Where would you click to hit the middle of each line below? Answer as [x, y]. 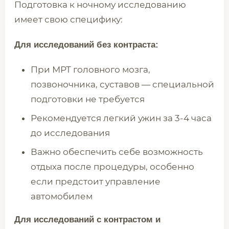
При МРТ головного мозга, [90, 70]
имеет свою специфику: [68, 19]
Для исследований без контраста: [86, 45]
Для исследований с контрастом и [87, 220]
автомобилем [62, 196]
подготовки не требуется [88, 99]
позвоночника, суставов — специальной [122, 84]
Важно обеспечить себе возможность [117, 152]
